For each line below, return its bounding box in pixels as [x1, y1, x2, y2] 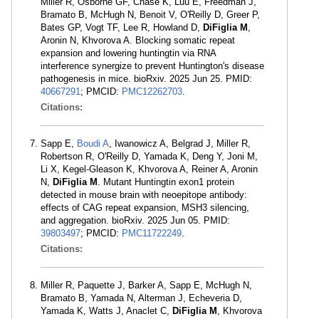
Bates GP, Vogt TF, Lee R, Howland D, [41, 22, 203, 33]
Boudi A [77, 138, 109, 149]
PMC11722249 [122, 228, 182, 239]
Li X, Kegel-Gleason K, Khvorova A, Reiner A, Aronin [41, 164, 258, 174]
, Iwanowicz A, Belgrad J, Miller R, [109, 138, 251, 149]
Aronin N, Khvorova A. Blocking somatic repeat [41, 35, 235, 46]
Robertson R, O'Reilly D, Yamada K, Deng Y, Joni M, [41, 151, 258, 162]
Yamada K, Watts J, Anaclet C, [41, 305, 172, 316]
